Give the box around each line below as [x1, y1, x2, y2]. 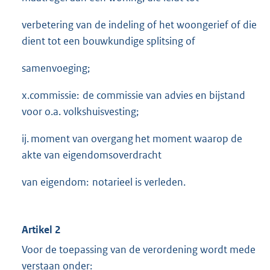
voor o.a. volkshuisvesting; [22, 104, 139, 118]
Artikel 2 [22, 222, 60, 236]
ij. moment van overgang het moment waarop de [22, 131, 242, 145]
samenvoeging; [22, 61, 90, 75]
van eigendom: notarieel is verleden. [22, 175, 186, 189]
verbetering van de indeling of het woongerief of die [22, 17, 257, 31]
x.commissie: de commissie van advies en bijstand [22, 88, 245, 102]
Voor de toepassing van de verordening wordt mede [22, 242, 256, 256]
